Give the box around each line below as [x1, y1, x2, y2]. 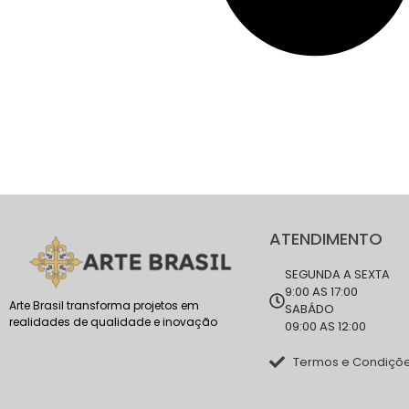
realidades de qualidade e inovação [9, 314, 217, 330]
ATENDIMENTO [269, 227, 383, 250]
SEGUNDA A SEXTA [285, 266, 390, 283]
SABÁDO [285, 300, 334, 318]
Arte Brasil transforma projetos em [9, 298, 199, 314]
